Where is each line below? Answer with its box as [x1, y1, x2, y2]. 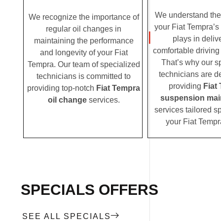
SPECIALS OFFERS [21, 181, 158, 198]
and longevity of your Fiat [39, 48, 128, 57]
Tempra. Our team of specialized [27, 60, 140, 69]
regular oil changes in [46, 24, 121, 33]
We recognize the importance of [28, 12, 139, 21]
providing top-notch [27, 83, 96, 92]
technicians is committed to [37, 72, 131, 80]
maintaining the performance [34, 36, 134, 45]
